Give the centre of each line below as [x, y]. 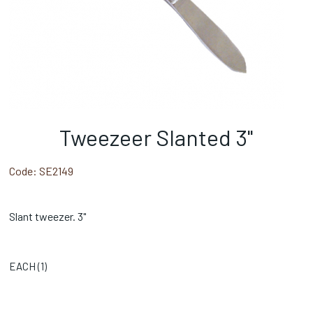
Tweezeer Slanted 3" [156, 137]
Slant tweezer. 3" [48, 216]
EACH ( [25, 266]
